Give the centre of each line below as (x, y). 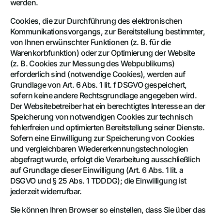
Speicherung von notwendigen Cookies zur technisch (101, 117)
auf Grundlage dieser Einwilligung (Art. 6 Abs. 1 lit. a (97, 170)
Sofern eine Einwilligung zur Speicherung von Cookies (102, 138)
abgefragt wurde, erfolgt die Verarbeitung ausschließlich (105, 160)
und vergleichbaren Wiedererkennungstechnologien (99, 149)
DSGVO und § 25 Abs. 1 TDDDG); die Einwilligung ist (98, 181)
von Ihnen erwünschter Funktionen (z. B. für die (90, 42)
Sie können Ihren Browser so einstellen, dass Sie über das (108, 210)
